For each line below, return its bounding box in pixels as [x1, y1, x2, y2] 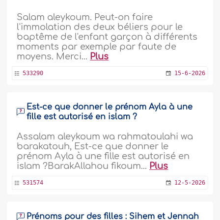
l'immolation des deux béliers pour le [17, 22, 183, 32]
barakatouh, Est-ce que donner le [17, 141, 169, 151]
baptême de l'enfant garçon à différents [17, 31, 198, 42]
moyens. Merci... [17, 51, 90, 61]
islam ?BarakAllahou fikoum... [17, 161, 150, 171]
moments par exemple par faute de [17, 41, 177, 52]
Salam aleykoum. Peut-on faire [17, 12, 153, 22]
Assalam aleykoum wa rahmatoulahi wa [17, 131, 193, 141]
